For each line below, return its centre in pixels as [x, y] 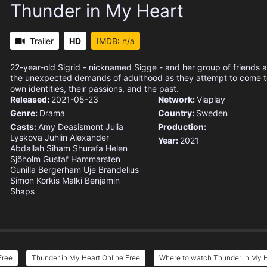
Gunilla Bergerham [46, 170]
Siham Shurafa [75, 148]
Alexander [89, 138]
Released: [31, 100]
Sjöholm [25, 159]
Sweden [212, 113]
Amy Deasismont [71, 127]
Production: [182, 127]
